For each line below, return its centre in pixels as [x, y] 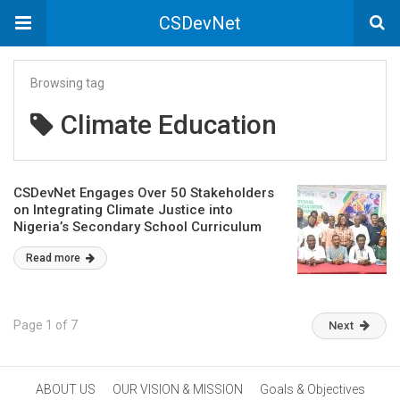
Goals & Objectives [312, 389]
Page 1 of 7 [46, 325]
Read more [54, 258]
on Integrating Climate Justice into [123, 210]
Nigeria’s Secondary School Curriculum [137, 227]
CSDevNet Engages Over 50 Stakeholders [144, 193]
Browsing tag [67, 83]
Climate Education [169, 125]
